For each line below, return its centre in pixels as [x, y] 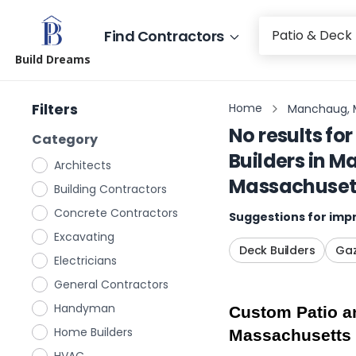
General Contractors [111, 284]
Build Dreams [53, 59]
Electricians [85, 261]
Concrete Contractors [116, 213]
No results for [291, 135]
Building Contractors [110, 189]
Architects [83, 165]
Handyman [85, 308]
